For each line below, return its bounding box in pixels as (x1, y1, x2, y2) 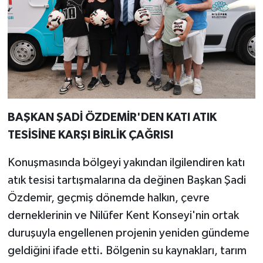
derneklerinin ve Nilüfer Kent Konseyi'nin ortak (7, 209, 239, 221)
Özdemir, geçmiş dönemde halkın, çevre (7, 191, 210, 204)
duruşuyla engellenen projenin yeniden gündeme (7, 227, 249, 239)
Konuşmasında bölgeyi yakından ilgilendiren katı (7, 156, 245, 168)
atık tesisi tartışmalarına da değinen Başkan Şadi (7, 174, 246, 186)
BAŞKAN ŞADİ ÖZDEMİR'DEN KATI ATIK (7, 111, 217, 123)
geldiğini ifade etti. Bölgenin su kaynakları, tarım (7, 244, 247, 257)
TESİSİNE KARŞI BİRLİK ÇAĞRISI (7, 129, 173, 141)
